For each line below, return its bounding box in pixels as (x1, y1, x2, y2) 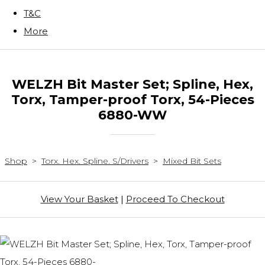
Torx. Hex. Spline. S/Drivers (41, 156, 148, 167)
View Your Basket (40, 193, 118, 205)
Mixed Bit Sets (163, 156, 221, 167)
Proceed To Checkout (125, 193, 225, 205)
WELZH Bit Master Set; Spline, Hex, (12, 76, 253, 92)
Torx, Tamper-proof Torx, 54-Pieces (11, 92, 254, 108)
